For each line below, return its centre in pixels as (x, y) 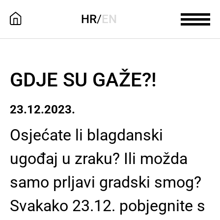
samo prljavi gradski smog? (106, 182)
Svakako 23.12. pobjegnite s (108, 206)
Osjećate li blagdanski (86, 135)
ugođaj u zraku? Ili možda (99, 159)
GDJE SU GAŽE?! (83, 80)
